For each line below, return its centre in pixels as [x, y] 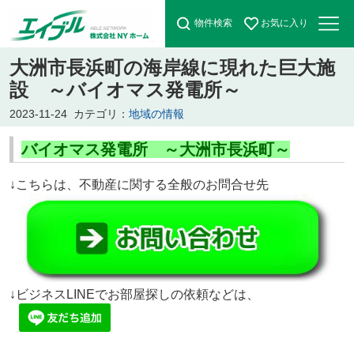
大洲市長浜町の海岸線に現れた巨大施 [172, 67]
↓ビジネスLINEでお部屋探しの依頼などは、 [134, 294]
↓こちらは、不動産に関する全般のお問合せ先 [139, 184]
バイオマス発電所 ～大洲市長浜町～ [155, 149]
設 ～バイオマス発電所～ [125, 89]
